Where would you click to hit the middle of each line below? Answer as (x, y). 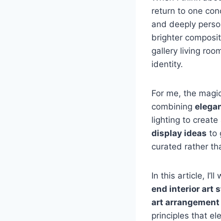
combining (173, 106)
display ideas (179, 133)
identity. (167, 64)
